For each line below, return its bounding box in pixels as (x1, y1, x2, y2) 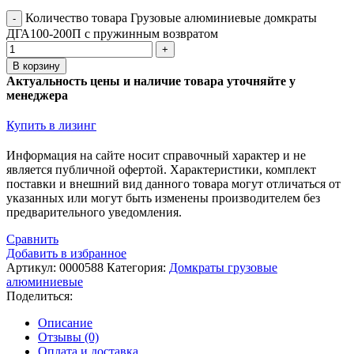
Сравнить (6, 232, 58, 246)
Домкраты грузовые (169, 261, 277, 274)
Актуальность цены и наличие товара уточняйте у (6, 74, 296, 88)
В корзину (13, 60, 60, 72)
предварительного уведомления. (6, 205, 182, 219)
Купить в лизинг (6, 119, 96, 132)
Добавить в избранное (6, 247, 126, 260)
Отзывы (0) (38, 330, 99, 344)
